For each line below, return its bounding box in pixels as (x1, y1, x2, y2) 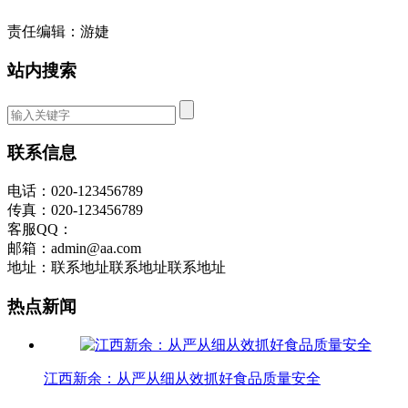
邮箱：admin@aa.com (7, 240, 141, 257)
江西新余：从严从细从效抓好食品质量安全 (44, 370, 321, 386)
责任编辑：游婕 (7, 24, 109, 40)
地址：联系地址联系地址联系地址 (7, 260, 226, 276)
